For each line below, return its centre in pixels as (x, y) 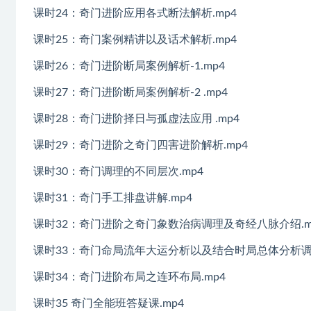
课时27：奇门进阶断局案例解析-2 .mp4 (131, 92)
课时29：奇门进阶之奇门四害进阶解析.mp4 (141, 145)
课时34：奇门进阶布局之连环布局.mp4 (129, 277)
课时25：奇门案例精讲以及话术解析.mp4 (135, 39)
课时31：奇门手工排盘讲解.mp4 (113, 197)
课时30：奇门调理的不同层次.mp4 (118, 171)
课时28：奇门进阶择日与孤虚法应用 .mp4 (136, 118)
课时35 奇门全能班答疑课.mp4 (109, 303)
